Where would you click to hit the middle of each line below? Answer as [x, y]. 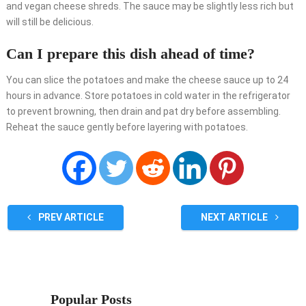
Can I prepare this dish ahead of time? [130, 54]
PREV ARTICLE [70, 218]
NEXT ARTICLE [236, 218]
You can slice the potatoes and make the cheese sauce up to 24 [147, 80]
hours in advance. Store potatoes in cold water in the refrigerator [148, 96]
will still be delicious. [50, 22]
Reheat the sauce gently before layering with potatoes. [127, 127]
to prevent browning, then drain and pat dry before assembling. [143, 112]
